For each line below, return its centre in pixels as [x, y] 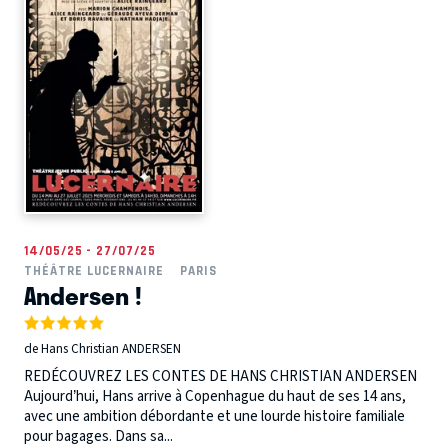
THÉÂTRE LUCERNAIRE [94, 271]
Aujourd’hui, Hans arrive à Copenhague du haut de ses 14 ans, [215, 396]
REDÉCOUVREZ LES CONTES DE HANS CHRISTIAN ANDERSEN [223, 376]
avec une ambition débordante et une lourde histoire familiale [214, 416]
